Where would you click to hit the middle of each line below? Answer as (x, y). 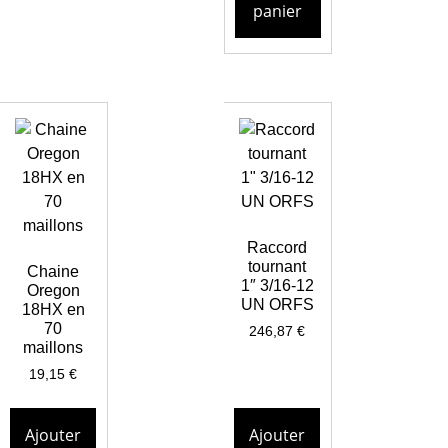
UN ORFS (277, 304)
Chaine (53, 271)
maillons (53, 347)
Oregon (53, 290)
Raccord (277, 247)
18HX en (53, 309)
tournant (277, 266)
